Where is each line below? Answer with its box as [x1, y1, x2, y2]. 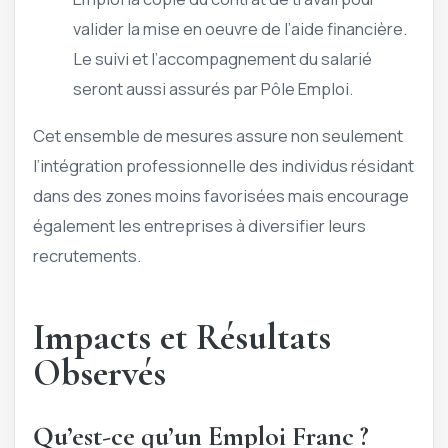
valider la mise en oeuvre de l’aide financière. [73, 17, 407, 41]
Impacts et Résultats [33, 315, 331, 361]
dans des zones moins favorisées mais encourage [33, 183, 409, 207]
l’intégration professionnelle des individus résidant [33, 153, 414, 177]
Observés [33, 351, 166, 397]
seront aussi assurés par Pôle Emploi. [73, 77, 353, 101]
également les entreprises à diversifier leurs [33, 213, 366, 237]
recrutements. [33, 243, 141, 267]
